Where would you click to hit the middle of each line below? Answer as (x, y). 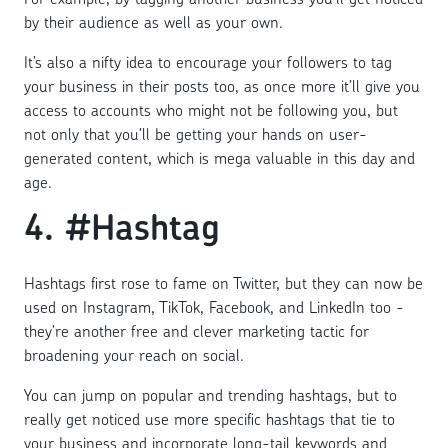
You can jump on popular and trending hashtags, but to (210, 394)
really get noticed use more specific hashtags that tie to (209, 418)
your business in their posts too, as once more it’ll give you (222, 85)
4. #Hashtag (122, 226)
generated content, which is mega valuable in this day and (219, 157)
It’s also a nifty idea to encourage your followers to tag (208, 61)
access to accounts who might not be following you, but (211, 109)
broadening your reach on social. (134, 354)
